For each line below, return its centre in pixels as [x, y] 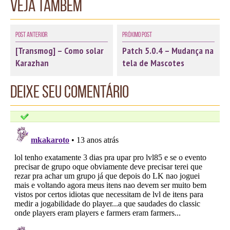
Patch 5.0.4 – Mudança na [168, 50]
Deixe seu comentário [70, 91]
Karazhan [32, 63]
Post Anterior [32, 34]
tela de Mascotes [154, 63]
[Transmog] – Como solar [60, 50]
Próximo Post [137, 34]
